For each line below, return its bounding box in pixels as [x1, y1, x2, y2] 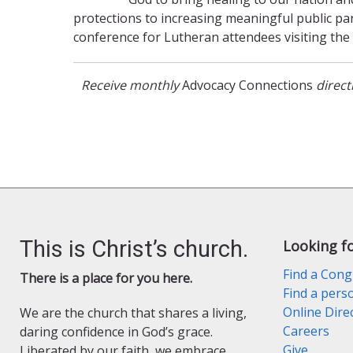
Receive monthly [81, 76, 179, 94]
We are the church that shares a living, [20, 303, 247, 321]
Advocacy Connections [179, 76, 316, 94]
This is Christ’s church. [20, 235, 248, 262]
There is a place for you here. [20, 269, 192, 287]
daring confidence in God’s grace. [20, 322, 213, 340]
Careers [282, 321, 329, 340]
